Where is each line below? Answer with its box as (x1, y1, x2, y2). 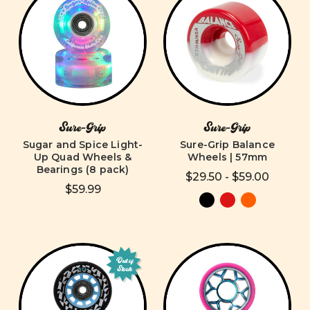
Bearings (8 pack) (36, 163, 129, 176)
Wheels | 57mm (187, 151, 268, 163)
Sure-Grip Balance (180, 138, 275, 151)
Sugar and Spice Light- (22, 138, 143, 151)
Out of (116, 257, 134, 265)
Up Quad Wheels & (33, 151, 132, 163)
